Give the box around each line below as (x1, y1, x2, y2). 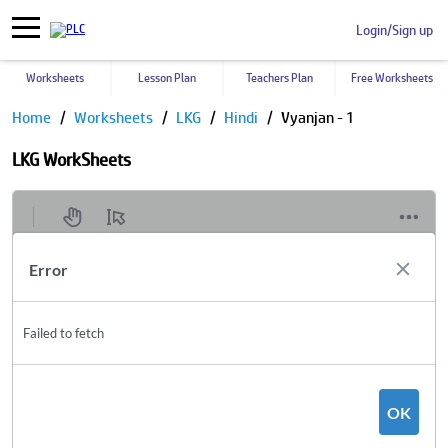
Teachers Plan (245, 71, 313, 85)
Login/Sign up (356, 22, 433, 38)
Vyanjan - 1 (281, 108, 355, 127)
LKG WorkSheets (12, 149, 131, 170)
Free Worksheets (351, 71, 433, 85)
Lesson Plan (138, 71, 196, 85)
